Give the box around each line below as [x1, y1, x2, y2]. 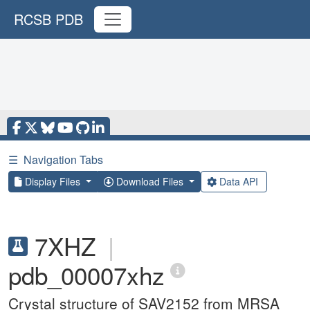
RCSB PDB [14, 9, 83, 29]
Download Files [113, 174, 186, 188]
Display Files [22, 174, 83, 188]
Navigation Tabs [24, 152, 103, 167]
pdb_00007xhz [8, 257, 165, 292]
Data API [216, 174, 261, 188]
